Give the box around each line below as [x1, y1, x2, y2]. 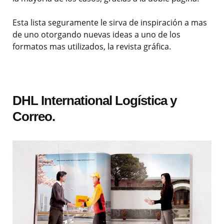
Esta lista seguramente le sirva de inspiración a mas [12, 17, 207, 28]
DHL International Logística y [12, 93, 176, 108]
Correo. [12, 109, 55, 124]
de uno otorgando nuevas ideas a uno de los [12, 29, 180, 40]
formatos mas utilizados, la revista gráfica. [12, 41, 171, 52]
